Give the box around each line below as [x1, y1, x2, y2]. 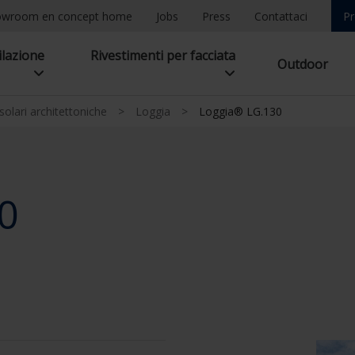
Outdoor [277, 55, 329, 73]
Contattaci [254, 8, 307, 24]
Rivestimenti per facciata [90, 46, 235, 64]
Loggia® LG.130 [199, 104, 282, 119]
